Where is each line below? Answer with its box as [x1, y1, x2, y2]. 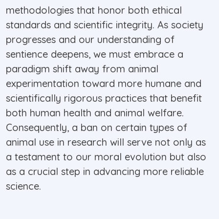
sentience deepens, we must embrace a [6, 48, 183, 61]
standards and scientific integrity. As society [6, 19, 203, 31]
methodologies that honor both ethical [6, 4, 182, 17]
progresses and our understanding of [6, 33, 175, 46]
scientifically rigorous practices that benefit [6, 92, 202, 105]
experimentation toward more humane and [6, 77, 201, 90]
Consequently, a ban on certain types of [6, 121, 187, 134]
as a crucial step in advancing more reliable [6, 165, 204, 178]
